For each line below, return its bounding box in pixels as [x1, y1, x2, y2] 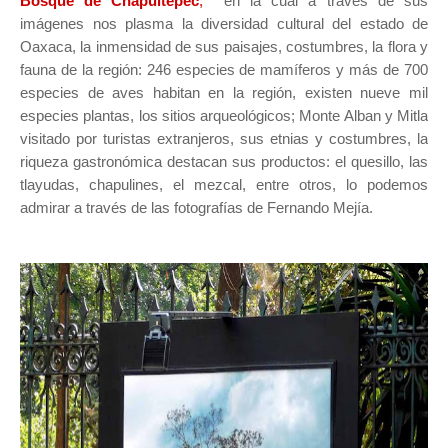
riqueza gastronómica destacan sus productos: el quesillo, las [20, 153, 428, 170]
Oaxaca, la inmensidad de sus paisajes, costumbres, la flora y [20, 38, 428, 55]
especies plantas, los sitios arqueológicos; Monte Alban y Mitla [20, 107, 428, 124]
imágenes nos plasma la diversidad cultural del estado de [20, 15, 428, 32]
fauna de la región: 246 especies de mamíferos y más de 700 [20, 61, 428, 78]
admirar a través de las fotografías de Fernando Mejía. [20, 199, 373, 216]
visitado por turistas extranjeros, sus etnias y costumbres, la [20, 130, 428, 147]
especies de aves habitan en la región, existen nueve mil [20, 84, 428, 101]
